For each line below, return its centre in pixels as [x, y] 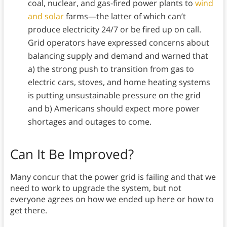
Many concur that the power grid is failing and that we [113, 177]
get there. [29, 211]
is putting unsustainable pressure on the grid [114, 96]
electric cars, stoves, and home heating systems [119, 82]
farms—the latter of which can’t [125, 16]
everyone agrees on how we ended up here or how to [112, 199]
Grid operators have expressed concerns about [118, 43]
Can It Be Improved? [72, 154]
